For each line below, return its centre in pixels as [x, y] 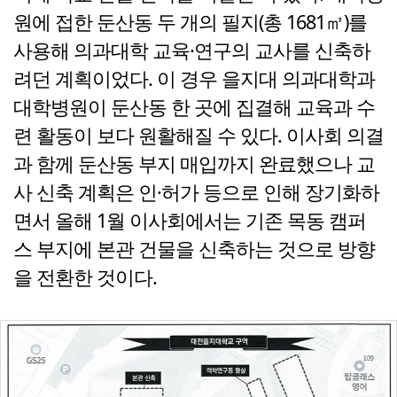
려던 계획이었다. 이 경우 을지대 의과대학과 [194, 79]
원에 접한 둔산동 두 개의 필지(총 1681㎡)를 [190, 22]
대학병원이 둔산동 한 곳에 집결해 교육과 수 [194, 107]
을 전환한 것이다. [85, 277]
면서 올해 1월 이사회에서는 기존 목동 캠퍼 [190, 221]
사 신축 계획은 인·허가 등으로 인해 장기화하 [196, 192]
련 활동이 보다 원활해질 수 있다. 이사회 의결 [198, 136]
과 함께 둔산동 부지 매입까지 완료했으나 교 [194, 164]
